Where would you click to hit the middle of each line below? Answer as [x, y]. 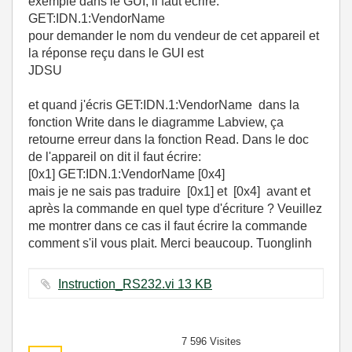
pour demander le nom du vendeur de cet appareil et [174, 36]
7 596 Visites [211, 341]
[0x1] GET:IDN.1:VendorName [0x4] [126, 174]
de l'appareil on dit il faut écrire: [115, 157]
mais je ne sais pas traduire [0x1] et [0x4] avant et [169, 191]
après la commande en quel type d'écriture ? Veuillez [175, 209]
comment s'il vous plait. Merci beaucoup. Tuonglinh [170, 243]
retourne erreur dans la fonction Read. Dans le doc [169, 139]
